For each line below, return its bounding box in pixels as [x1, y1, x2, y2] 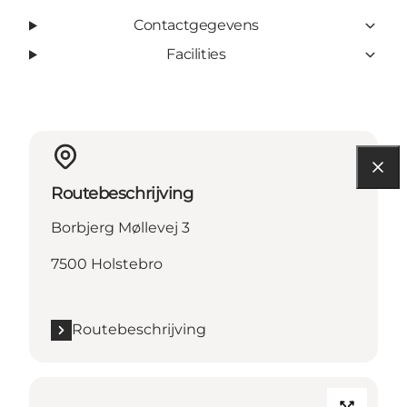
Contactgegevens [133, 16, 259, 35]
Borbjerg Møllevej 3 [51, 219, 190, 237]
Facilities [166, 45, 226, 64]
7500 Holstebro [51, 255, 163, 273]
